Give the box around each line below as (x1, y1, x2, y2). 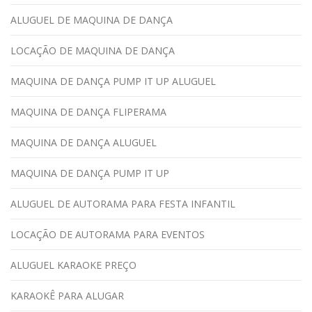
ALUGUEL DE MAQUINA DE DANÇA (10, 13, 173, 26)
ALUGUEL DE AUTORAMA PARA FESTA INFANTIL (10, 197, 235, 210)
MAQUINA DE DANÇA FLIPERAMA (10, 105, 166, 118)
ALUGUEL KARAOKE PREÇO (10, 258, 136, 272)
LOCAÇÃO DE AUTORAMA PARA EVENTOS (10, 228, 205, 241)
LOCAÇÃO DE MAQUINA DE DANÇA (10, 44, 175, 57)
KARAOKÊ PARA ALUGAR (10, 289, 124, 302)
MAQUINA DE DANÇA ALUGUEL (10, 136, 157, 149)
